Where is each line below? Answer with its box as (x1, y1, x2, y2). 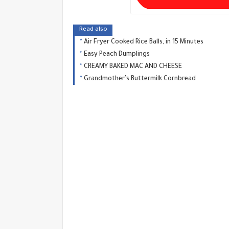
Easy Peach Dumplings (84, 51, 150, 58)
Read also (79, 26, 107, 33)
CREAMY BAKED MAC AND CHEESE (84, 63, 182, 71)
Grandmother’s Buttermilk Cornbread (84, 75, 196, 83)
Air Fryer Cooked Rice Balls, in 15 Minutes (84, 38, 203, 46)
